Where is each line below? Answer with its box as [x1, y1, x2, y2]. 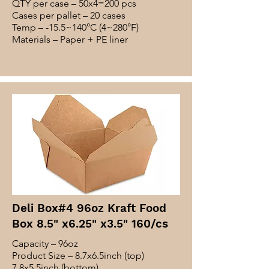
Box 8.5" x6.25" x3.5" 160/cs [12, 217, 168, 231]
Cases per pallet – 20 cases [12, 10, 125, 21]
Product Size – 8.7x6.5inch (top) [12, 250, 144, 261]
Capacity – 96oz [12, 238, 78, 249]
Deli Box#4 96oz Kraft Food [12, 201, 166, 215]
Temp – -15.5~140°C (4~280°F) [12, 22, 139, 33]
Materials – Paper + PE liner [12, 34, 128, 45]
